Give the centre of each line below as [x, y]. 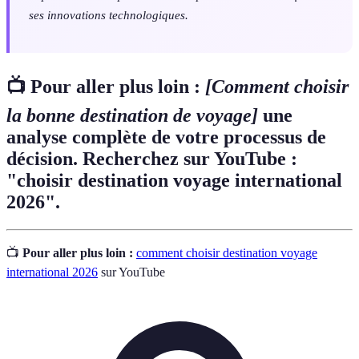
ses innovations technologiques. [109, 14]
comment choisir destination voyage [227, 252]
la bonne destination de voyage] [135, 115]
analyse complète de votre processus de [166, 137]
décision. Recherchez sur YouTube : [152, 158]
